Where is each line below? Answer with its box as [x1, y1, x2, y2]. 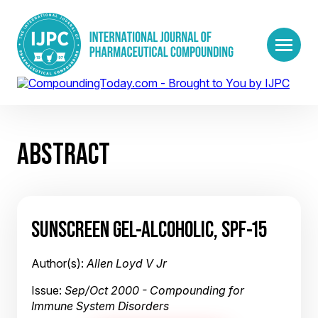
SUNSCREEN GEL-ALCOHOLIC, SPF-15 [31, 216, 267, 242]
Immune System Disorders [31, 299, 169, 313]
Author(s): [31, 256, 87, 270]
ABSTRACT [17, 137, 110, 170]
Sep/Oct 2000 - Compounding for [65, 283, 244, 297]
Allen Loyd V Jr [87, 256, 167, 270]
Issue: [31, 283, 65, 297]
